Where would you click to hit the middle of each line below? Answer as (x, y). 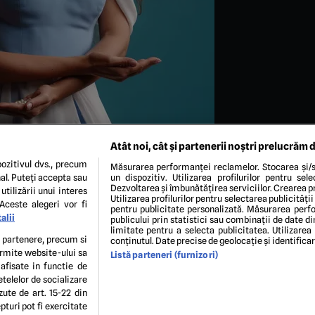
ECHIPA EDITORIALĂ (258, 278)
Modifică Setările (157, 290)
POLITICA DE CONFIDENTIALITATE (130, 278)
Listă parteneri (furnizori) (164, 255)
